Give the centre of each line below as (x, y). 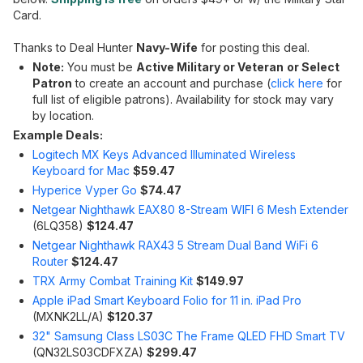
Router (50, 261)
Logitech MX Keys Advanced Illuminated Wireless (164, 154)
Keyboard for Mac (81, 171)
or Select (313, 67)
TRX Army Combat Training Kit (113, 281)
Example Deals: (58, 135)
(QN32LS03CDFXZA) (90, 352)
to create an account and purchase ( (171, 83)
